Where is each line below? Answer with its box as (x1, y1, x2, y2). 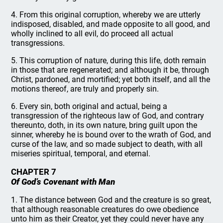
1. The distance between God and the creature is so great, (11, 195, 212, 205)
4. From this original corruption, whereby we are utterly (11, 10, 201, 19)
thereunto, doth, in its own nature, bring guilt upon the (11, 120, 198, 130)
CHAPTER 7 (11, 167, 57, 177)
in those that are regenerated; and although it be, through (11, 65, 210, 75)
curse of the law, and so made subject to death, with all (11, 139, 203, 149)
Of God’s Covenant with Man (11, 177, 115, 187)
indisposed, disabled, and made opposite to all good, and (11, 19, 211, 29)
